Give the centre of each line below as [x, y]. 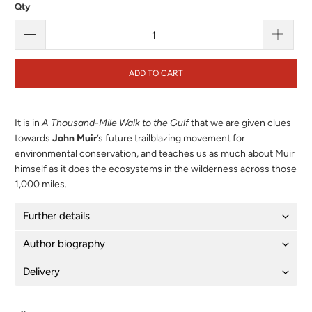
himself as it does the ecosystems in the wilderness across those [156, 169]
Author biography [64, 243]
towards [34, 138]
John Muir [75, 138]
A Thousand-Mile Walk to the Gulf [116, 123]
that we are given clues [240, 123]
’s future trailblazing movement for [171, 138]
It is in [29, 123]
